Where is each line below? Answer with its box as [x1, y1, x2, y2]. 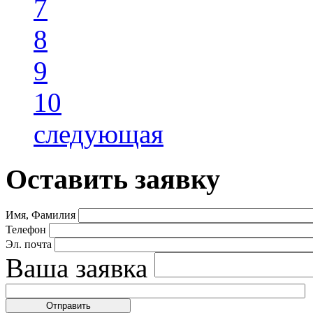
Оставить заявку [6, 163, 220, 195]
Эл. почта [6, 238, 52, 251]
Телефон [6, 224, 46, 236]
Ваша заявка [6, 253, 147, 284]
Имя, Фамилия [6, 209, 75, 221]
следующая [34, 119, 163, 149]
